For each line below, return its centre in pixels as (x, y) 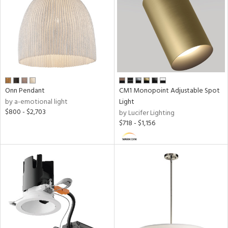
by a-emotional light (36, 102)
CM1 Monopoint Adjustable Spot (169, 91)
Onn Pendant (25, 91)
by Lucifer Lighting (147, 113)
